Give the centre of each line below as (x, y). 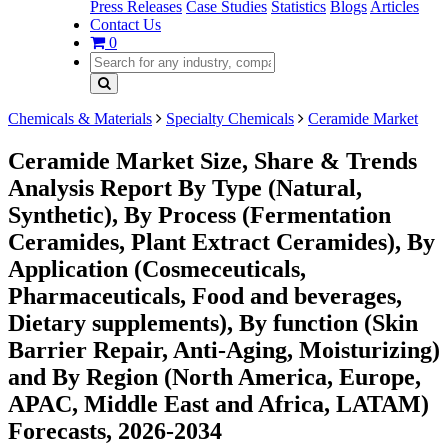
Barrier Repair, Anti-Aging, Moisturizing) (224, 349)
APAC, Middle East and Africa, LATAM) (218, 403)
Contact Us (125, 24)
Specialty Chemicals (230, 118)
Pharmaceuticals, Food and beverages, (205, 295)
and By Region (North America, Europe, (214, 376)
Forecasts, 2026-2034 (115, 430)
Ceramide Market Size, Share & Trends (212, 160)
